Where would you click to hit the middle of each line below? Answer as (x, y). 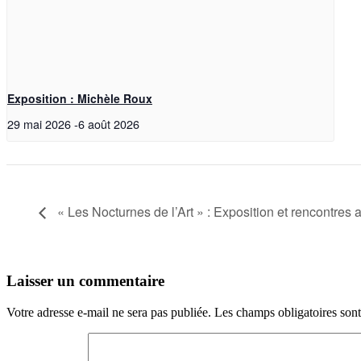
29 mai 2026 (39, 124)
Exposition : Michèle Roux (80, 99)
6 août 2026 (109, 124)
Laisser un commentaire (85, 280)
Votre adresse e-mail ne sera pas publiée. (109, 312)
